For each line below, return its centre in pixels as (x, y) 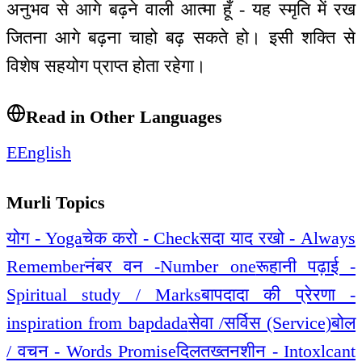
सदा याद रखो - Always (278, 238)
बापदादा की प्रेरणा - (278, 294)
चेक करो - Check (141, 238)
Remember (46, 266)
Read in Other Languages (124, 116)
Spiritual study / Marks (104, 294)
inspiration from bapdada (97, 322)
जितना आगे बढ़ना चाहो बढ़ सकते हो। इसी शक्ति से (181, 38)
